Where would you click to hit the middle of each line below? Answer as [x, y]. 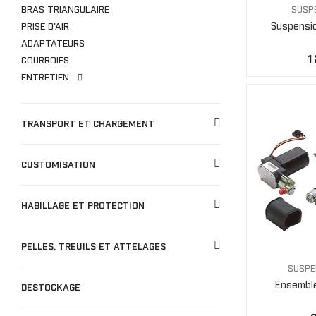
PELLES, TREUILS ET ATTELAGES [93, 247]
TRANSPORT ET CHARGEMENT [88, 124]
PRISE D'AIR [45, 27]
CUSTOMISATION [58, 165]
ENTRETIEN [47, 78]
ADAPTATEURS [53, 44]
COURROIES [45, 61]
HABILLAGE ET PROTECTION [83, 206]
